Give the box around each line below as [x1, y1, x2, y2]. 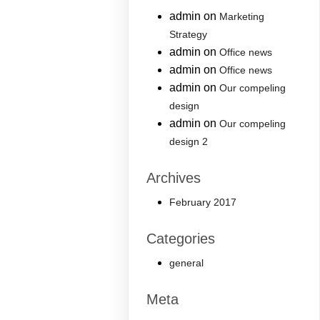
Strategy [169, 29, 208, 41]
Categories [146, 231, 216, 247]
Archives [146, 170, 201, 186]
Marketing [219, 11, 265, 23]
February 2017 [169, 196, 237, 209]
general [169, 257, 204, 269]
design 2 [169, 136, 209, 148]
